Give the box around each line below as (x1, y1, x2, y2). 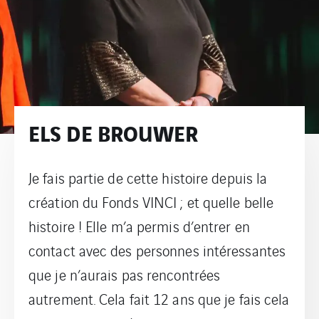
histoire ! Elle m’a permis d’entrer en (28, 215, 250, 236)
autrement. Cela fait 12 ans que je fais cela (28, 288, 290, 309)
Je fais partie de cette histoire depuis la (28, 167, 268, 188)
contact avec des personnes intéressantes (28, 239, 286, 261)
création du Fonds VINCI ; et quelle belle (28, 191, 274, 212)
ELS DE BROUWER (28, 115, 199, 148)
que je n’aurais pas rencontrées (28, 263, 221, 285)
